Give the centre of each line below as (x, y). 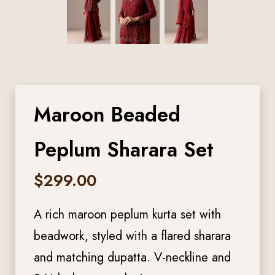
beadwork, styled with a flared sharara (132, 236)
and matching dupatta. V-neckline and (132, 257)
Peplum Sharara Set (124, 149)
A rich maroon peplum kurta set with (127, 214)
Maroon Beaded (107, 114)
